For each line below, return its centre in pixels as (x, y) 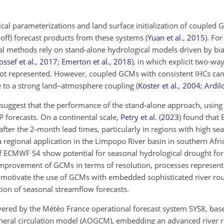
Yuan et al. (165, 37)
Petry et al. (139, 117)
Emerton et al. (85, 61)
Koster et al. (158, 85)
